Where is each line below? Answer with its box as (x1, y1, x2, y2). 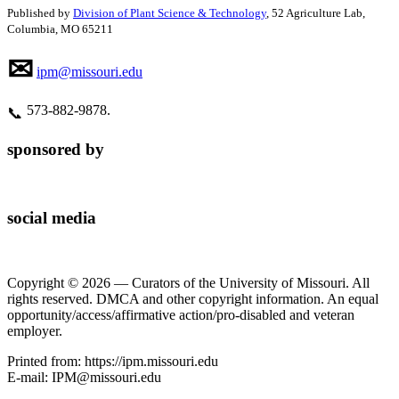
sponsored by (7, 139, 104, 159)
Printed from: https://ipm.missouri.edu (7, 353, 218, 369)
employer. (7, 322, 62, 338)
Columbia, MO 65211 (7, 21, 113, 36)
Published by (7, 5, 73, 20)
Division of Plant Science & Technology (73, 5, 266, 20)
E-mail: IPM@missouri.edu (7, 369, 161, 385)
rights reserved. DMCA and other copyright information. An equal (7, 290, 379, 306)
